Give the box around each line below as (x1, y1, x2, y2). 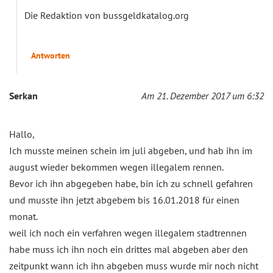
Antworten (31, 49, 70, 61)
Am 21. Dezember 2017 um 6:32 (141, 89, 264, 102)
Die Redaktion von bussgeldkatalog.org (24, 9, 189, 21)
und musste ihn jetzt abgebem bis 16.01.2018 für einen (9, 193, 239, 206)
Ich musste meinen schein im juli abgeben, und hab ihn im (9, 144, 252, 157)
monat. (9, 210, 38, 222)
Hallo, (9, 127, 35, 140)
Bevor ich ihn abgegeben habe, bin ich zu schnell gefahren (9, 177, 253, 190)
